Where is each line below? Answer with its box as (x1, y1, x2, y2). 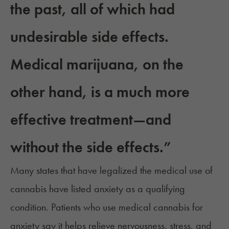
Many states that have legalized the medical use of (10, 164, 213, 177)
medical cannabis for (119, 200, 203, 214)
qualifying (146, 182, 185, 196)
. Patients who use (46, 200, 119, 214)
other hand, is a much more (10, 82, 190, 102)
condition (10, 200, 46, 214)
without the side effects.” (10, 138, 171, 157)
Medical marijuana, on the (10, 55, 184, 75)
